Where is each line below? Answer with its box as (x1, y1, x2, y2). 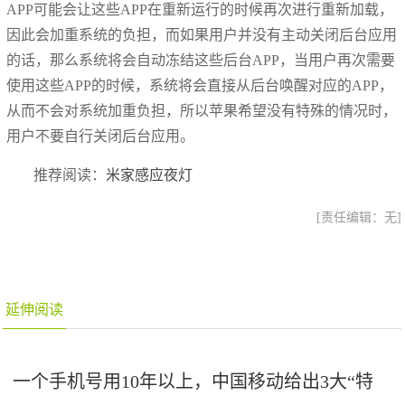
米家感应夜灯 (106, 167, 193, 183)
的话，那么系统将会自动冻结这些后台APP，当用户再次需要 (6, 52, 396, 68)
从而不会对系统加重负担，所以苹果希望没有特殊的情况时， (6, 103, 398, 118)
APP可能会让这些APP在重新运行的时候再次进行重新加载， (6, 2, 394, 17)
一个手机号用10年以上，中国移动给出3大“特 (13, 372, 374, 391)
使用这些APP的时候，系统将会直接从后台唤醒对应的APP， (6, 78, 394, 93)
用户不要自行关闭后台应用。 (6, 128, 195, 144)
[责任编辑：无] (316, 211, 401, 224)
